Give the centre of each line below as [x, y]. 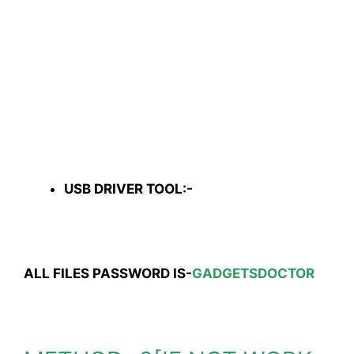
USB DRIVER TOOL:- [128, 188]
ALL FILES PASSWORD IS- [108, 273]
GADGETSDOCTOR [253, 273]
